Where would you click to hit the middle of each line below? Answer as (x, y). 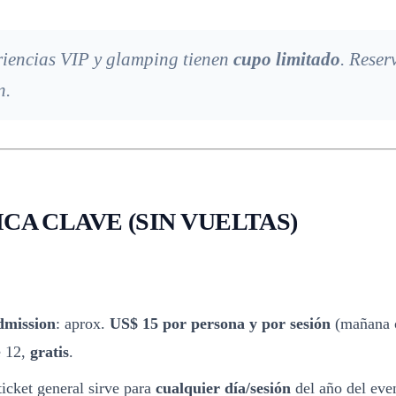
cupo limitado (287, 59)
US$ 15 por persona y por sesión (220, 324)
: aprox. (83, 324)
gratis (49, 352)
